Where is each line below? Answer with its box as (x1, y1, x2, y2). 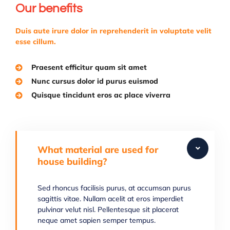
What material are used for (37, 144, 158, 156)
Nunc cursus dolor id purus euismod (31, 76, 158, 86)
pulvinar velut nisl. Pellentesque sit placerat (37, 205, 179, 215)
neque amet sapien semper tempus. (37, 216, 156, 225)
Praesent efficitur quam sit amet (31, 63, 147, 72)
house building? (37, 156, 107, 168)
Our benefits (15, 2, 83, 15)
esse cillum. (15, 37, 56, 47)
